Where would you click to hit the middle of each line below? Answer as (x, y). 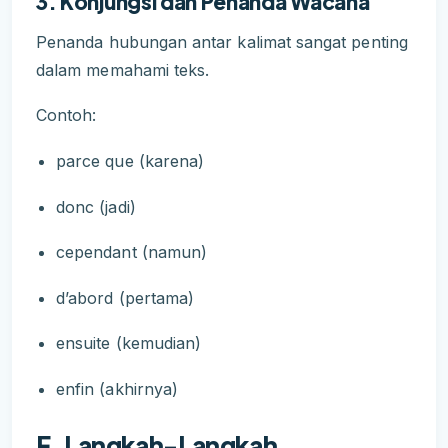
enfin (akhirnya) (117, 389)
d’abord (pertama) (125, 297)
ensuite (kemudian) (129, 343)
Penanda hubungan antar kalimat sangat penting (222, 41)
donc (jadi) (96, 206)
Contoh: (66, 115)
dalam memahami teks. (123, 69)
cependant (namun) (132, 252)
